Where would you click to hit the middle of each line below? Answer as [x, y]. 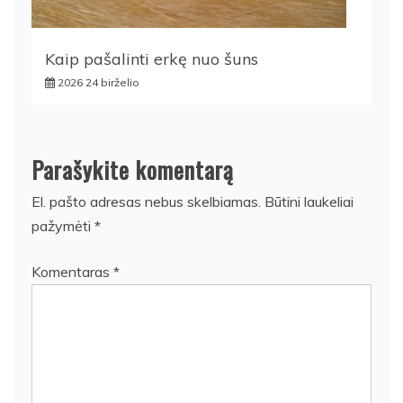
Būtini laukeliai [309, 201]
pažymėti [63, 225]
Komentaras [72, 271]
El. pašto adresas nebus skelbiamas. [146, 201]
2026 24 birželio [99, 82]
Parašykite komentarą [133, 169]
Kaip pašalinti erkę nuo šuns [152, 58]
